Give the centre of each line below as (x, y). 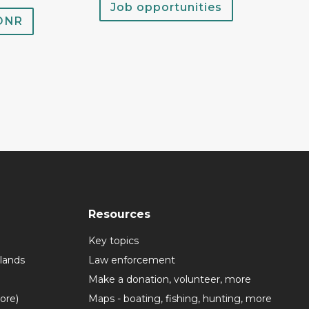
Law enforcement (132, 260)
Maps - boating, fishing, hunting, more (180, 299)
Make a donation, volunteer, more (170, 280)
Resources (119, 215)
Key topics (113, 241)
